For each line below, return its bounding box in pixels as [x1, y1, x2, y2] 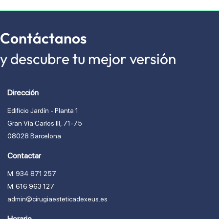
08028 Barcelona [7, 132, 61, 140]
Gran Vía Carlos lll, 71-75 [7, 119, 82, 128]
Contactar [7, 151, 41, 161]
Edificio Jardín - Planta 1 [7, 107, 78, 115]
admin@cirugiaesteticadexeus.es [7, 195, 108, 203]
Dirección [7, 88, 39, 98]
